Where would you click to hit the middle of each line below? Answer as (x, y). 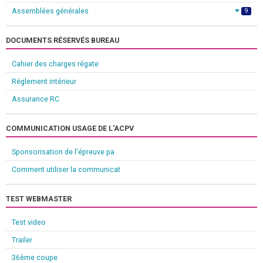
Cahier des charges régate (55, 63)
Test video (29, 222)
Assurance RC (36, 99)
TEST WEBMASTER (39, 198)
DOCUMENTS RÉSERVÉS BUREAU (63, 40)
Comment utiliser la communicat (66, 169)
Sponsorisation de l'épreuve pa (63, 151)
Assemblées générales (50, 11)
